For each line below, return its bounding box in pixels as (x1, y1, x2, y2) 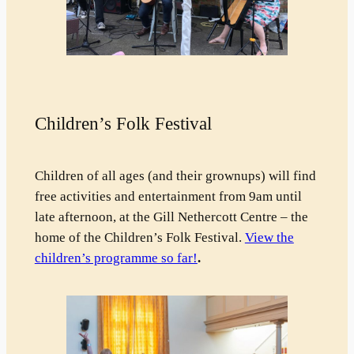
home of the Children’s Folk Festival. (34, 230, 245, 246)
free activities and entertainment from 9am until (34, 189, 302, 205)
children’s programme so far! (34, 250, 198, 266)
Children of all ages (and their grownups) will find (34, 168, 316, 184)
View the (244, 230, 294, 246)
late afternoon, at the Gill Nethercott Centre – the (34, 209, 308, 225)
